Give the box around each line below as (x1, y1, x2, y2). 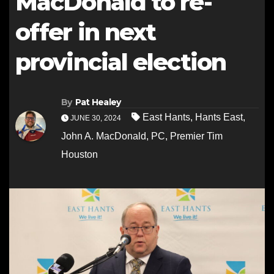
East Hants (143, 112, 190, 123)
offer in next (15, 18, 156, 46)
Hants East (195, 112, 243, 123)
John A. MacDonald (61, 131, 146, 142)
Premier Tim (170, 131, 223, 142)
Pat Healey (75, 97, 121, 108)
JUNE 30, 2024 (68, 114, 123, 123)
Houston (61, 149, 98, 160)
